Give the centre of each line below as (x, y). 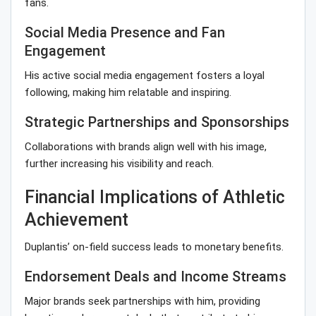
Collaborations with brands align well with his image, (146, 147)
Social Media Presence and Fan (125, 33)
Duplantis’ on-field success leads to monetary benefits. (154, 247)
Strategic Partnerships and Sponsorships (157, 122)
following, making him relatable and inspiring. (128, 93)
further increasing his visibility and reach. (119, 164)
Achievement (77, 220)
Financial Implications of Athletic (155, 197)
